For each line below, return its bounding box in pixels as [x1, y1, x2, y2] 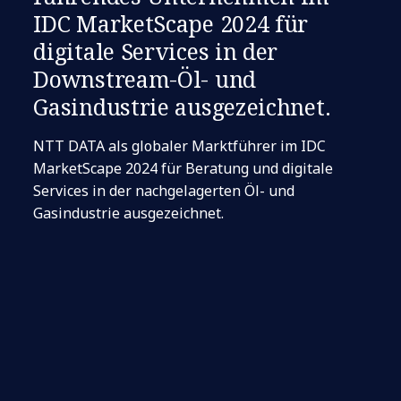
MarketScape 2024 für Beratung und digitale [33, 158, 334, 178]
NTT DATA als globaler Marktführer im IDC [33, 136, 327, 156]
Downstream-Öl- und [33, 64, 256, 94]
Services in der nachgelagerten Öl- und [33, 181, 295, 200]
